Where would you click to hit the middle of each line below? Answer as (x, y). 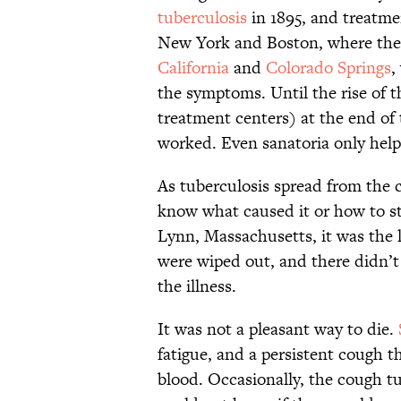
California (193, 68)
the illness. (197, 286)
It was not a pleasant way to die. (278, 329)
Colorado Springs (328, 68)
